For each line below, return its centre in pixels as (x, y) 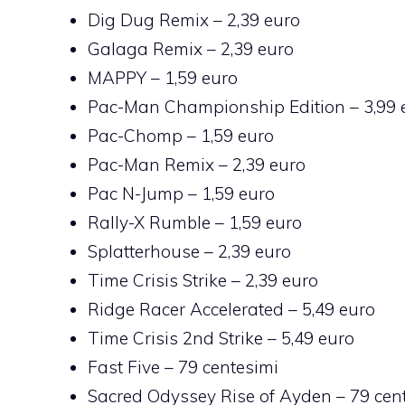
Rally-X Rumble (149, 222)
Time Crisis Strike (157, 280)
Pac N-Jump (136, 193)
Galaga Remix (145, 48)
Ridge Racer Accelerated (186, 309)
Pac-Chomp (135, 135)
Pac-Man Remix (151, 164)
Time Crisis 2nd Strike (175, 338)
